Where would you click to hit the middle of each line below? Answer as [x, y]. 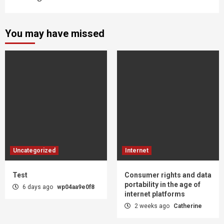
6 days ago [38, 187]
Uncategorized [34, 150]
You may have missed [55, 33]
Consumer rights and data [168, 175]
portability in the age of [162, 184]
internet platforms [155, 194]
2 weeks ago [152, 206]
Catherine [188, 206]
